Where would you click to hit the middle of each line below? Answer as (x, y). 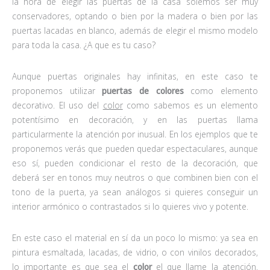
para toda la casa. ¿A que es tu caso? (84, 45)
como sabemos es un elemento (190, 105)
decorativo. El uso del (58, 105)
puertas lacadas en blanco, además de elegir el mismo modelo (135, 30)
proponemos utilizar (57, 90)
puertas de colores (143, 90)
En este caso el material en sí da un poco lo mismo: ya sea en (135, 237)
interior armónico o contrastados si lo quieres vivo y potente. (130, 206)
